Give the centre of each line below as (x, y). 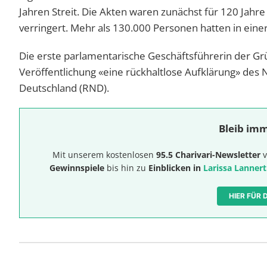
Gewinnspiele (77, 167)
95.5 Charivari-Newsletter (208, 154)
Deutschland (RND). (64, 88)
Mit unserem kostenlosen (104, 154)
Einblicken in (176, 167)
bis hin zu (126, 167)
